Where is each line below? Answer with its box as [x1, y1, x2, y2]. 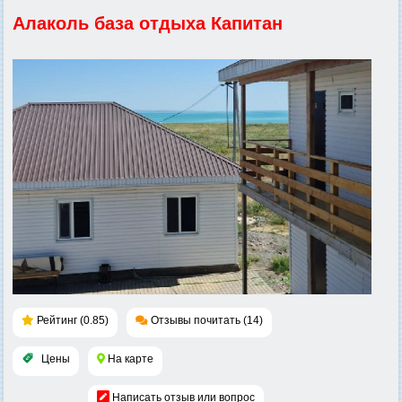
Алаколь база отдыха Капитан [13, 13, 283, 33]
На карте [108, 352, 153, 365]
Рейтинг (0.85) [37, 313, 109, 327]
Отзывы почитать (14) [151, 313, 263, 327]
